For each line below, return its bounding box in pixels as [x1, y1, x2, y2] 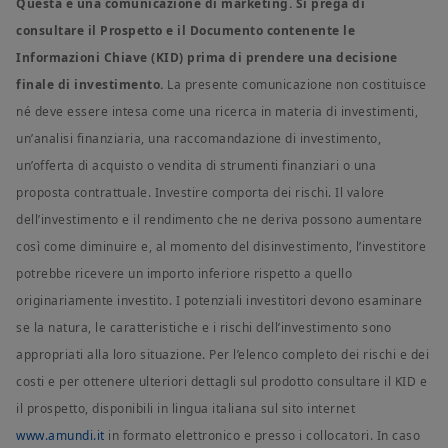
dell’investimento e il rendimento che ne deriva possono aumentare [16, 211, 423, 229]
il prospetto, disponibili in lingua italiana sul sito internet [16, 400, 355, 418]
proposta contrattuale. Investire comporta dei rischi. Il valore [16, 184, 385, 202]
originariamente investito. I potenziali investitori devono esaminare [16, 292, 422, 310]
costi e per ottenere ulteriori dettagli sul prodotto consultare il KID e [16, 373, 427, 391]
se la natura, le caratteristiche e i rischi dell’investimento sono [16, 319, 391, 337]
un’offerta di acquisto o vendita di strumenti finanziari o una [16, 157, 376, 175]
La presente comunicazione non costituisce [163, 76, 427, 94]
